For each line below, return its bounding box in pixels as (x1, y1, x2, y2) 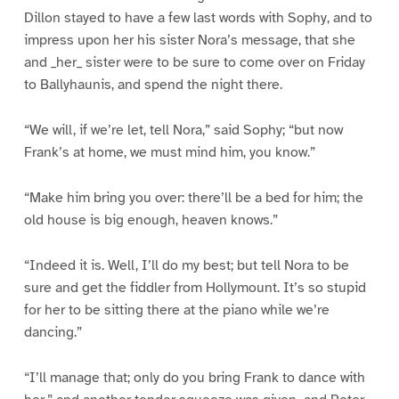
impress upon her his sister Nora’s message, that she (23, 31, 355, 50)
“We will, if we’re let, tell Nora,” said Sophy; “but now (23, 121, 343, 140)
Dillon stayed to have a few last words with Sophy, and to (23, 9, 372, 28)
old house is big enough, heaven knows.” (23, 211, 278, 230)
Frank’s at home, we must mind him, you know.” (23, 143, 315, 162)
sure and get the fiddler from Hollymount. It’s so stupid (23, 279, 366, 297)
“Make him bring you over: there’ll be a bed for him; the (23, 189, 363, 208)
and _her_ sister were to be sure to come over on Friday (23, 53, 365, 72)
